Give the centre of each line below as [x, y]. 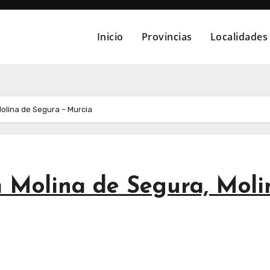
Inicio [110, 37]
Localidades [239, 37]
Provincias [167, 37]
